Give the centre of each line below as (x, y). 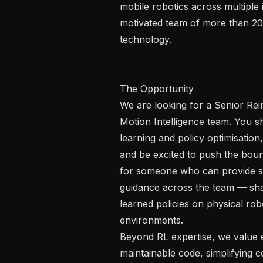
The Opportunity (158, 88)
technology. (146, 39)
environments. (151, 220)
